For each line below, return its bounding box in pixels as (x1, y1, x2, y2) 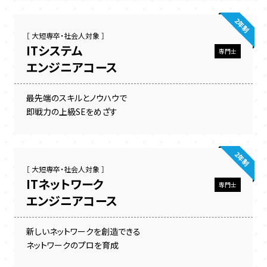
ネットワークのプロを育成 (26, 238, 119, 251)
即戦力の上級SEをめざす (26, 105, 117, 117)
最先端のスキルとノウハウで (26, 91, 127, 104)
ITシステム (26, 41, 82, 59)
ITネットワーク (26, 175, 104, 193)
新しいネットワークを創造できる (26, 225, 141, 237)
